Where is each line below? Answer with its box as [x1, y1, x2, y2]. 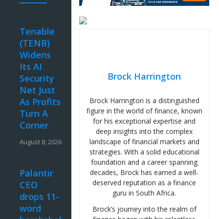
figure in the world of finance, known [86, 106, 202, 116]
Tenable [20, 25, 55, 38]
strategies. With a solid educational [89, 147, 199, 157]
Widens [20, 49, 51, 61]
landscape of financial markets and [89, 137, 199, 147]
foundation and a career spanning [91, 157, 198, 167]
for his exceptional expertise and [93, 116, 196, 126]
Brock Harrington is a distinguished [89, 96, 199, 106]
